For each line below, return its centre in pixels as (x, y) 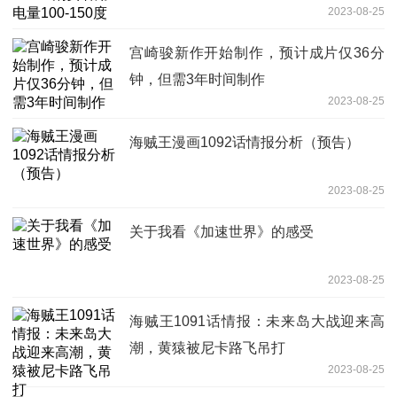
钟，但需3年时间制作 (197, 79)
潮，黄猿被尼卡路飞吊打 (207, 347)
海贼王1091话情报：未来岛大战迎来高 (257, 321)
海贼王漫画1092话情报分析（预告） (245, 142)
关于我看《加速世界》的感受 (222, 231)
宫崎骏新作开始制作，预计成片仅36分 (257, 52)
